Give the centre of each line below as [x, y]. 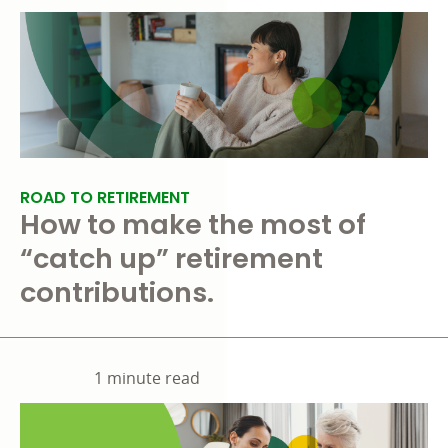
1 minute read [147, 378]
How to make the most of [193, 225]
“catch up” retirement [171, 259]
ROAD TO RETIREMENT [105, 198]
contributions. [117, 293]
